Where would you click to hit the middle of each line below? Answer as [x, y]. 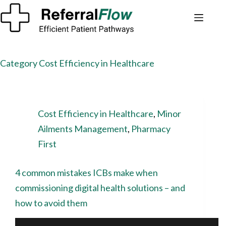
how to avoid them [51, 203]
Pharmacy [151, 129]
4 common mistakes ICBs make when [87, 173]
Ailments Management [83, 129]
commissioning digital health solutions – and [100, 188]
